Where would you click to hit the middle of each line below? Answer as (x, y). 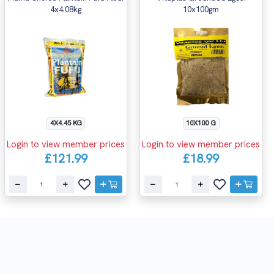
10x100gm (201, 9)
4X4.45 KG (66, 123)
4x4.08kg (66, 9)
